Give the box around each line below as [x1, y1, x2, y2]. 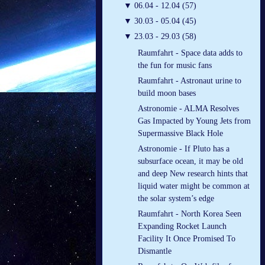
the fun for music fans [138, 61, 212, 70]
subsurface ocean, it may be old [138, 157, 243, 166]
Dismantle [138, 247, 172, 256]
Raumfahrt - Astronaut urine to [138, 76, 241, 86]
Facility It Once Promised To [138, 234, 235, 244]
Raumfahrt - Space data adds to [138, 49, 243, 58]
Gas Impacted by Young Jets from [138, 117, 251, 126]
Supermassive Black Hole [138, 129, 223, 138]
